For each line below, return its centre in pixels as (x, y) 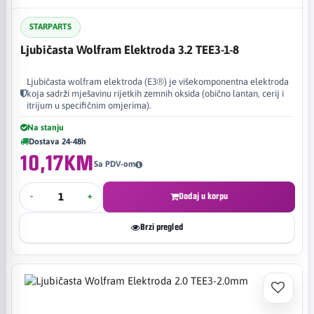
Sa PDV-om (115, 164)
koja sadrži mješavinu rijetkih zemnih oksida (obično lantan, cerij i (155, 93)
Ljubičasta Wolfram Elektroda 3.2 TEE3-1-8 (130, 49)
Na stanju (46, 127)
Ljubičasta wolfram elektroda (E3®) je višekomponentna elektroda (158, 81)
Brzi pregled (162, 227)
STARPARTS (50, 27)
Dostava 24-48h (57, 141)
